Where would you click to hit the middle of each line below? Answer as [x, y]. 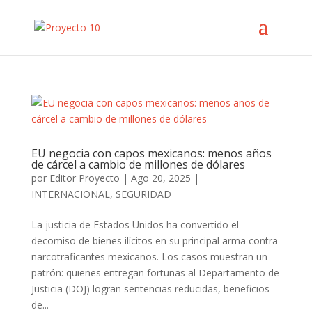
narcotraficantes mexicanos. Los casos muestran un [149, 257]
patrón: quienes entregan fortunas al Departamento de [155, 273]
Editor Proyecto [84, 178]
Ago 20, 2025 [161, 178]
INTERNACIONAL [70, 194]
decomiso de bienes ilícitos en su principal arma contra [154, 241]
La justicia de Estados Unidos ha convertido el [135, 225]
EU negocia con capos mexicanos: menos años [151, 153]
